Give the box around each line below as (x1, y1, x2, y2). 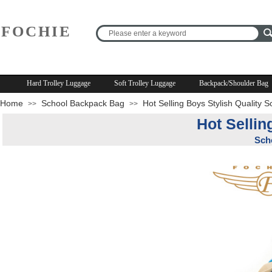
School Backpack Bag (41, 98, 124, 108)
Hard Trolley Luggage (27, 79, 90, 87)
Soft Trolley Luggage (114, 79, 175, 87)
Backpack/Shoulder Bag (199, 79, 268, 87)
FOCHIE (1, 23, 72, 39)
